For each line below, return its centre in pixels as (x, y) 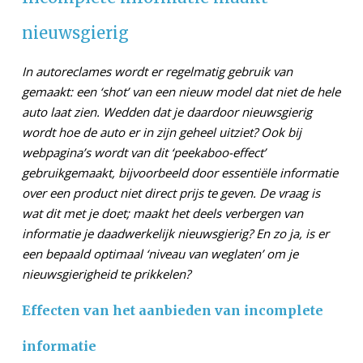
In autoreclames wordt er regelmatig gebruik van (157, 72)
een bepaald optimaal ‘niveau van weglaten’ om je (160, 254)
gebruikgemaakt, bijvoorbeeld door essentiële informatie (180, 173)
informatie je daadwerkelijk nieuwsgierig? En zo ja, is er (175, 234)
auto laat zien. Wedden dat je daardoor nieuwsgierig (167, 112)
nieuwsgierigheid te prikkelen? (106, 274)
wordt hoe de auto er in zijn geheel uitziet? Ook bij (162, 132)
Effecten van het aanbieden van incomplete (173, 311)
